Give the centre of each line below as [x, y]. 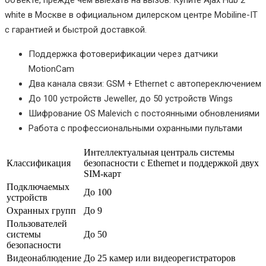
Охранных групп [41, 211]
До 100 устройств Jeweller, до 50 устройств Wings [131, 99]
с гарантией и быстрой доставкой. [76, 30]
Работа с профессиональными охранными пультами [135, 129]
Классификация [39, 163]
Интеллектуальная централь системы [159, 153]
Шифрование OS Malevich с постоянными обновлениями [144, 114]
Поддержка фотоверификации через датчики [123, 54]
